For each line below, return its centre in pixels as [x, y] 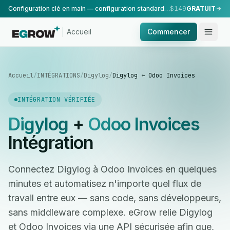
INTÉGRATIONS [59, 75]
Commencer [169, 32]
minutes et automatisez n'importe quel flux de [105, 184]
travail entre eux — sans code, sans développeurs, [115, 198]
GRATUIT [201, 8]
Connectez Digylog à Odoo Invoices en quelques [112, 169]
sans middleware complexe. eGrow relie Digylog [110, 212]
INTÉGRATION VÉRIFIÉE [56, 100]
